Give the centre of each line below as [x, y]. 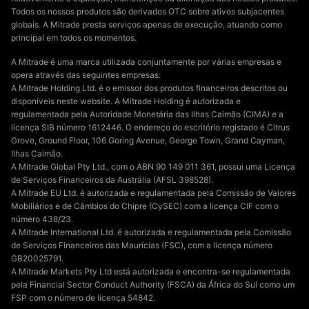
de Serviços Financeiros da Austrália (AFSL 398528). [112, 180]
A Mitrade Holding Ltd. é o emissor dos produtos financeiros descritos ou [149, 88]
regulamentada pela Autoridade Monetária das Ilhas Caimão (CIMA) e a [147, 114]
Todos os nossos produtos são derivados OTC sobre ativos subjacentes [148, 12]
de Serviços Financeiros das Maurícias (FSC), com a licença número [142, 246]
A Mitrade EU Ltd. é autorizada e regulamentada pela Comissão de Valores [153, 193]
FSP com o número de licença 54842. [83, 298]
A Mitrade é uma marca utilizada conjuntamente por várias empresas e [146, 62]
